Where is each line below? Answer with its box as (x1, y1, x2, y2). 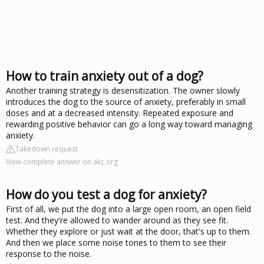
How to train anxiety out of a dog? (6, 67, 203, 84)
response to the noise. (6, 247, 91, 259)
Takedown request (15, 143, 78, 154)
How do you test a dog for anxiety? (6, 186, 207, 203)
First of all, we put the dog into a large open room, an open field (6, 203, 251, 214)
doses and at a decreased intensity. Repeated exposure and (6, 107, 233, 118)
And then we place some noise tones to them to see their (6, 236, 226, 248)
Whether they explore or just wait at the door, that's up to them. (6, 225, 251, 237)
